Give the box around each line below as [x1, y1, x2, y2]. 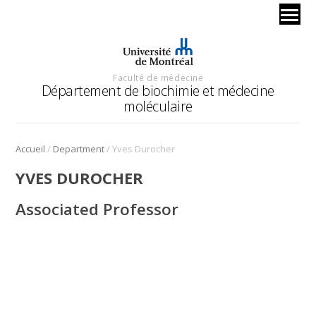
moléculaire [123, 96, 193, 116]
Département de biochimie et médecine [41, 80, 274, 100]
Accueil [16, 142, 46, 155]
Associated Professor [16, 197, 179, 220]
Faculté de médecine [113, 71, 204, 83]
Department [53, 142, 105, 155]
